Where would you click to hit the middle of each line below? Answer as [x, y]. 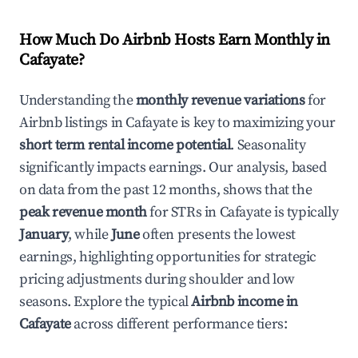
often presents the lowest [218, 235]
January [44, 235]
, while [90, 235]
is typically [305, 212]
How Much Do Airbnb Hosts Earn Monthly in [175, 40]
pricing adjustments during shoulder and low [157, 279]
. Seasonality [268, 145]
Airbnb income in [245, 302]
